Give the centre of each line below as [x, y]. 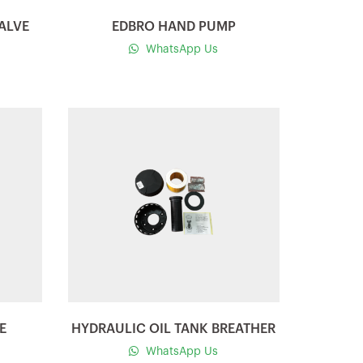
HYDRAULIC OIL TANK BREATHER [174, 329]
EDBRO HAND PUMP [173, 27]
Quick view [173, 115]
